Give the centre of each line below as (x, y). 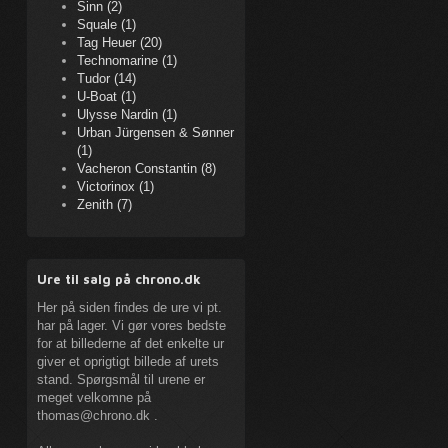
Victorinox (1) (115, 186)
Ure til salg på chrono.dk (119, 279)
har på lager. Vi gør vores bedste (131, 325)
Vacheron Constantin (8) (146, 168)
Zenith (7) (104, 204)
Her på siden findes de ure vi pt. (129, 307)
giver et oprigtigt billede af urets (128, 361)
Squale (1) (106, 24)
